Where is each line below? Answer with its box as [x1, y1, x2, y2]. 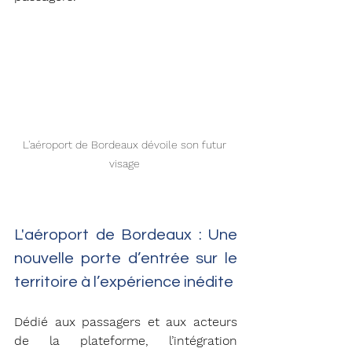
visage [108, 156, 143, 170]
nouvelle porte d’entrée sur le [14, 250, 237, 266]
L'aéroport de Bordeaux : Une [14, 226, 237, 243]
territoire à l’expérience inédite [14, 273, 236, 290]
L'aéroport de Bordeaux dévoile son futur [22, 137, 229, 151]
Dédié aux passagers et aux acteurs [14, 313, 237, 329]
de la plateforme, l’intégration [14, 332, 237, 348]
